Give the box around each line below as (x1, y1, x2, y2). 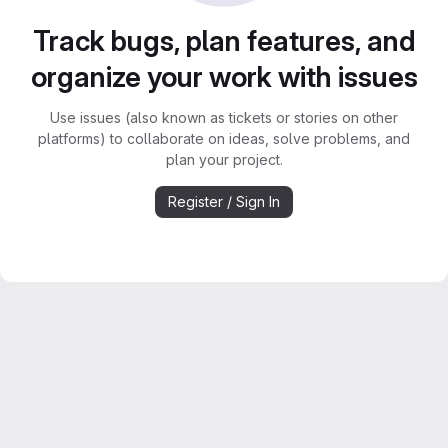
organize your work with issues (30, 60, 418, 94)
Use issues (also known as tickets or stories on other (50, 109, 398, 126)
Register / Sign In (168, 193, 280, 210)
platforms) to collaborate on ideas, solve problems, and (38, 130, 410, 147)
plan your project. (165, 151, 283, 168)
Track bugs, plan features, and (32, 24, 416, 58)
